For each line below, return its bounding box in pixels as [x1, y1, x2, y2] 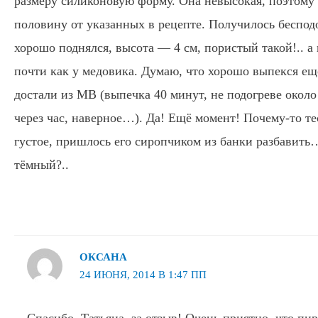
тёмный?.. [14, 157, 69, 172]
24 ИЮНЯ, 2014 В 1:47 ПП [79, 269, 207, 281]
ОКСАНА [79, 251, 127, 263]
